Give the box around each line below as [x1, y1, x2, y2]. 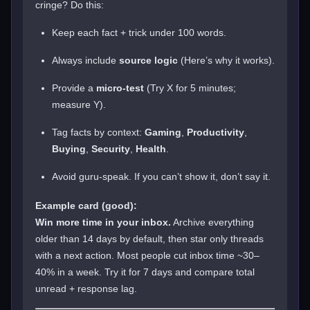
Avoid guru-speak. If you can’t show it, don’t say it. [52, 170, 271, 182]
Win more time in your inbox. [35, 216, 171, 228]
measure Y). [52, 98, 106, 110]
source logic [119, 54, 178, 66]
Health [136, 143, 166, 154]
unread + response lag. [35, 282, 137, 294]
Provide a [52, 82, 96, 93]
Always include [52, 54, 119, 66]
